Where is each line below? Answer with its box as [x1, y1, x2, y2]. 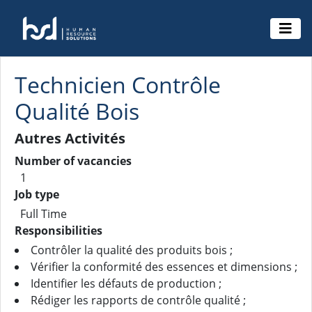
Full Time [20, 206, 67, 221]
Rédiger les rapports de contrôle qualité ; [31, 292, 246, 308]
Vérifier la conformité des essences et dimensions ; [31, 259, 297, 274]
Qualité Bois [15, 96, 139, 126]
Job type [15, 187, 59, 202]
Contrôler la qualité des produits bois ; [31, 242, 233, 258]
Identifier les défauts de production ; [31, 276, 221, 291]
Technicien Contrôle [15, 70, 221, 100]
